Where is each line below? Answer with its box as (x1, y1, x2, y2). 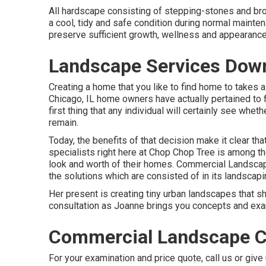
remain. (49, 116, 78, 128)
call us (205, 252, 232, 264)
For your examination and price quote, (49, 252, 205, 264)
